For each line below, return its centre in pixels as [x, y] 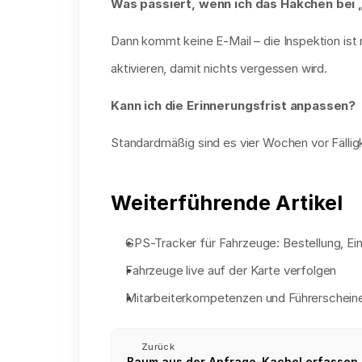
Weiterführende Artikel [227, 203]
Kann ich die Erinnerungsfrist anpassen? [234, 105]
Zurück [158, 347]
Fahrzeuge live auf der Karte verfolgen [231, 270]
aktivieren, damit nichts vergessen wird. [219, 68]
